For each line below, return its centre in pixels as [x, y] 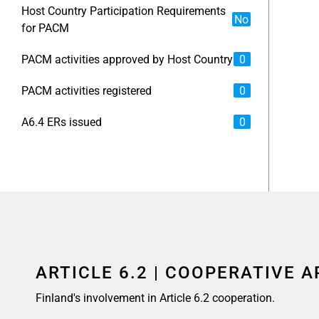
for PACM [45, 28]
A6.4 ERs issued [62, 122]
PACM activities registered [87, 91]
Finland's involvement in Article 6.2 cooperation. [156, 298]
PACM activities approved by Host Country [127, 59]
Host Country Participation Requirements [124, 11]
